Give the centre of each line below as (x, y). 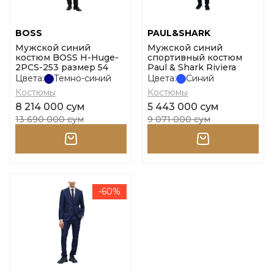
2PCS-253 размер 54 (62, 67)
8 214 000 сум (50, 107)
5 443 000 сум (183, 107)
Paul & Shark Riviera (192, 67)
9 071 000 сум (179, 119)
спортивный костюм (195, 57)
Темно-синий (83, 78)
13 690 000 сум (50, 119)
